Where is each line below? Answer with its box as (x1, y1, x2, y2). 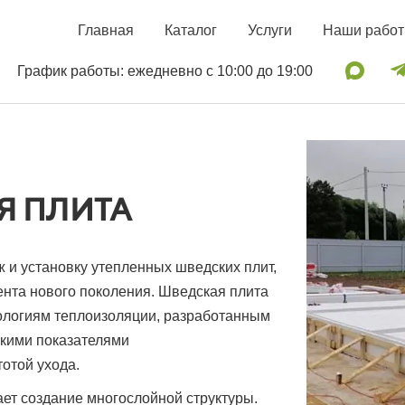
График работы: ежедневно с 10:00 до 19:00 (17, 63, 313, 79)
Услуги (248, 23, 292, 38)
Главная (78, 23, 134, 38)
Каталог (165, 23, 217, 38)
